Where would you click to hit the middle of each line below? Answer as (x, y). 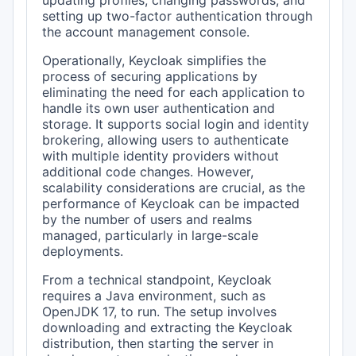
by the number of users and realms (147, 220)
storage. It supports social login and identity (176, 124)
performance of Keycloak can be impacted (171, 204)
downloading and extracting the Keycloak (168, 328)
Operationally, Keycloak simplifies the (155, 61)
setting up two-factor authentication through (178, 16)
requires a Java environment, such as (154, 296)
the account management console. (146, 32)
